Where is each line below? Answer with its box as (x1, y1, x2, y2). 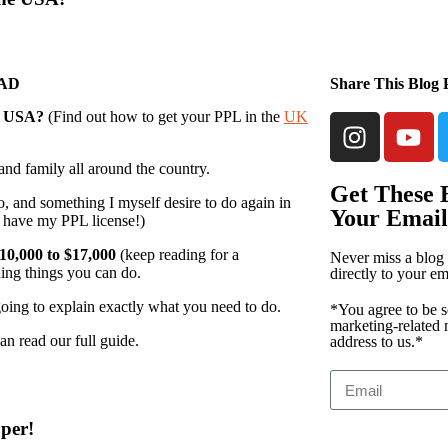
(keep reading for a (120, 246, 239, 263)
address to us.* (329, 333, 423, 350)
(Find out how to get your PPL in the (48, 108, 284, 125)
